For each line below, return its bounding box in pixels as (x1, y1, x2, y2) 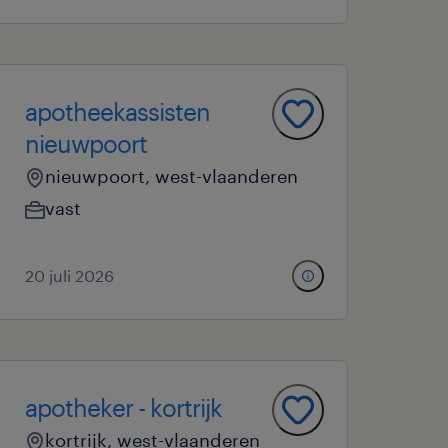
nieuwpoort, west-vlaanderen (45, 165, 299, 187)
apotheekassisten (25, 97, 211, 126)
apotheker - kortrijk (25, 393, 223, 422)
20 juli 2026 (25, 266, 115, 285)
